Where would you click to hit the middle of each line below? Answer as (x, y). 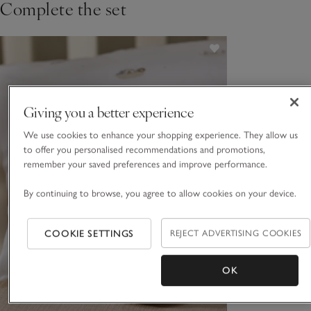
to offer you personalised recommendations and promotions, (144, 150)
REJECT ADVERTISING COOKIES (236, 233)
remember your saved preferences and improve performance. (146, 165)
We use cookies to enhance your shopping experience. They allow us (160, 135)
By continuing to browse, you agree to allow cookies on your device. (160, 194)
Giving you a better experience (108, 112)
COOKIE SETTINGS (89, 234)
